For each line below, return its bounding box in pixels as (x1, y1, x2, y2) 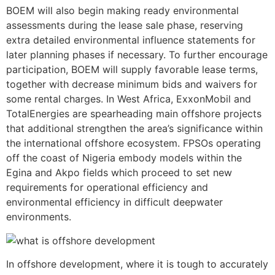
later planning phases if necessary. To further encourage (6, 48, 268, 61)
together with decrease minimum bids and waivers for (6, 78, 257, 91)
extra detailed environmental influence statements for (6, 34, 255, 47)
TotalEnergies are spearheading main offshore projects (6, 107, 261, 120)
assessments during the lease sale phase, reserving (6, 19, 243, 32)
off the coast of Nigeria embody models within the (6, 152, 242, 165)
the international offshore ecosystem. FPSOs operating (6, 137, 261, 150)
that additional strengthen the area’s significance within (6, 122, 263, 135)
